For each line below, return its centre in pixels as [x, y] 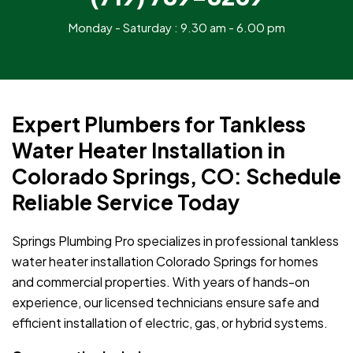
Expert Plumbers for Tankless [159, 124]
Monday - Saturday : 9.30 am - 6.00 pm [176, 27]
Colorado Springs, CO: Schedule [176, 176]
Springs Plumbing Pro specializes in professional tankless [175, 241]
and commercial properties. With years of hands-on [161, 282]
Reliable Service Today [126, 202]
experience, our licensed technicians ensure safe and [165, 302]
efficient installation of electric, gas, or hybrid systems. [170, 323]
